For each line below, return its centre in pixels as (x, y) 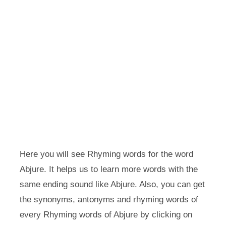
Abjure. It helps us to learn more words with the (108, 169)
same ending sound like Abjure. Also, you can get (112, 184)
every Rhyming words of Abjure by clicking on (106, 215)
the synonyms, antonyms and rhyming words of (109, 200)
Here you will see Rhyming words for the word (106, 154)
